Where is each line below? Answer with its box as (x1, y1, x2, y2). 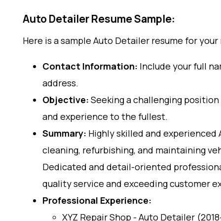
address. (42, 77, 78, 89)
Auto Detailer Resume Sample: (23, 12, 175, 26)
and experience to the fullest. (42, 110, 168, 122)
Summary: (42, 127, 86, 139)
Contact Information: (42, 60, 138, 72)
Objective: (42, 94, 89, 106)
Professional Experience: (42, 194, 151, 206)
